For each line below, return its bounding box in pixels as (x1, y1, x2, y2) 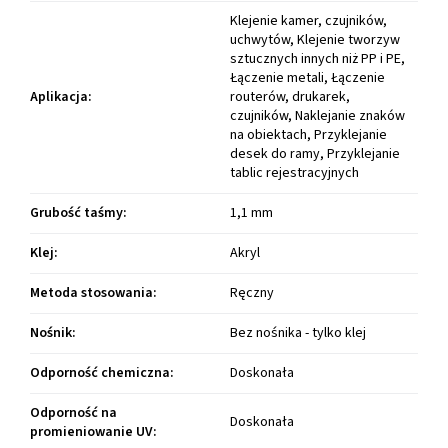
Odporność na (30, 403, 117, 424)
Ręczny (230, 283, 274, 304)
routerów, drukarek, (230, 87, 350, 108)
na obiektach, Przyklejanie (230, 125, 387, 146)
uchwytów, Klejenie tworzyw (230, 30, 400, 51)
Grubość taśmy (30, 203, 123, 224)
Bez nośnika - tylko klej (230, 323, 366, 344)
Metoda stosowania (30, 283, 153, 304)
